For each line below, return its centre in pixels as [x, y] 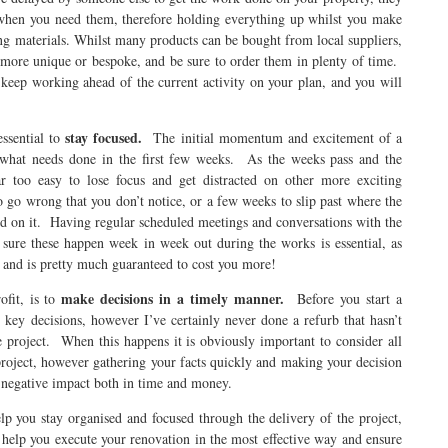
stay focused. [109, 137]
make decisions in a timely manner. [173, 298]
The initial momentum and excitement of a [278, 137]
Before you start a [343, 298]
